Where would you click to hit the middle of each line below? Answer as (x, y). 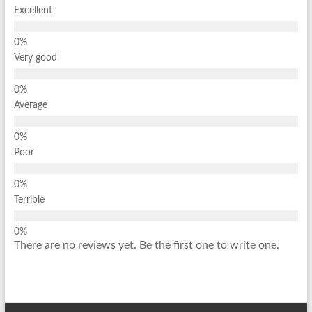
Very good (35, 58)
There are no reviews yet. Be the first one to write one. (146, 245)
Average (30, 106)
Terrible (29, 200)
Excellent (33, 11)
